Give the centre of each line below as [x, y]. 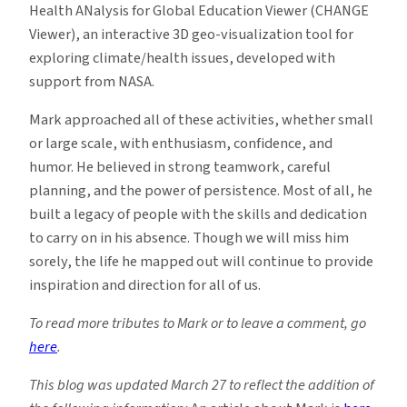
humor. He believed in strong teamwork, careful [180, 167]
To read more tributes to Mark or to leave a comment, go [198, 324]
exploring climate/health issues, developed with [182, 58]
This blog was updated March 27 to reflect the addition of [202, 386]
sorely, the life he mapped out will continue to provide [201, 261]
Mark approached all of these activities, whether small [201, 119]
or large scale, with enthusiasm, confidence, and [181, 143]
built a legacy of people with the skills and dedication [198, 214]
